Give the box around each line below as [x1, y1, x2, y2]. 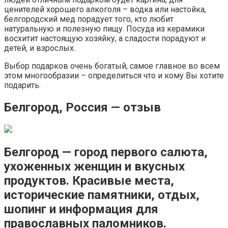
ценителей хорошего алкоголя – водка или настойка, [4, 5, 206, 15]
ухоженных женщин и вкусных [4, 159, 185, 174]
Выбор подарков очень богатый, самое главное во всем [4, 61, 220, 71]
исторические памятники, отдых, [4, 188, 199, 203]
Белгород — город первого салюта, [4, 145, 208, 160]
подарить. [4, 80, 41, 91]
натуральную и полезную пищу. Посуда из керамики [4, 24, 205, 34]
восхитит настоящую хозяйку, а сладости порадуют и [4, 34, 206, 44]
